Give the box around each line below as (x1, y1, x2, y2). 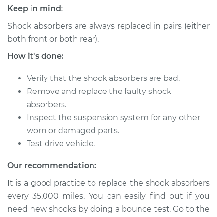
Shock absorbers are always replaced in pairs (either (7, 21, 210, 31)
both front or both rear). (7, 34, 99, 44)
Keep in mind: (7, 4, 63, 13)
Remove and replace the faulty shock (27, 87, 171, 96)
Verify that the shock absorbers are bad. (27, 74, 180, 83)
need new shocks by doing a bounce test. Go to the (7, 204, 210, 214)
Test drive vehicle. (27, 139, 95, 148)
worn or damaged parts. (27, 126, 119, 135)
